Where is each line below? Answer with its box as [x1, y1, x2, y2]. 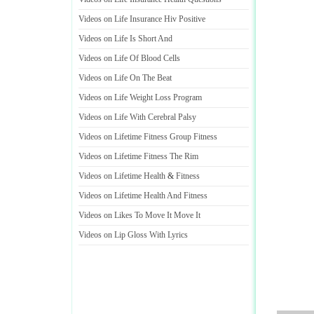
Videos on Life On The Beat [78, 73, 172, 83]
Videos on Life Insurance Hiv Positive [78, 14, 205, 24]
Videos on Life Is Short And [78, 34, 172, 43]
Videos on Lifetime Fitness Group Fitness [78, 132, 217, 142]
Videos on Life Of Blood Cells [78, 53, 180, 63]
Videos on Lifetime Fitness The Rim [78, 151, 198, 161]
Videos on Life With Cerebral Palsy [78, 112, 196, 122]
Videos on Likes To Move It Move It [78, 210, 200, 220]
